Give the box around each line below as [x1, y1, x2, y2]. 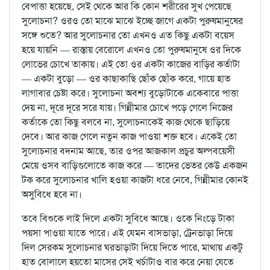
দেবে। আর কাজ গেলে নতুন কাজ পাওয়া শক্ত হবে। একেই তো [22, 130, 237, 143]
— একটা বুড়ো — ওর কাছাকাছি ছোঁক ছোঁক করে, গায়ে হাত [22, 72, 231, 86]
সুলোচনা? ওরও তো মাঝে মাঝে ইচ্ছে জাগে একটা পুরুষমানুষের [22, 14, 243, 28]
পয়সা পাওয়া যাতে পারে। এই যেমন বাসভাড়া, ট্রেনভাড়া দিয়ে [22, 227, 233, 240]
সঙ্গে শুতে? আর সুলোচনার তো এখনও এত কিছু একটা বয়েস [22, 29, 234, 42]
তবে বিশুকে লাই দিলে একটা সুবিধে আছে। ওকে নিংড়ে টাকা [22, 212, 234, 225]
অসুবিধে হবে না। [22, 188, 82, 201]
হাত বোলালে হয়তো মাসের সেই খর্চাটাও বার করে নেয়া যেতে [22, 256, 234, 269]
